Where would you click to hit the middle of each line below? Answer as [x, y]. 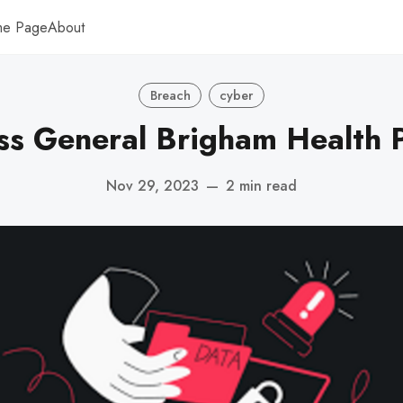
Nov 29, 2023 [152, 185]
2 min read [261, 185]
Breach [170, 95]
